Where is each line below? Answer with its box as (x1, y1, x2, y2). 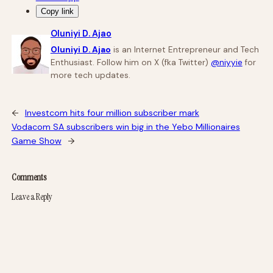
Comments (11, 171, 46, 183)
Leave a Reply (11, 191, 52, 203)
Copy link (40, 6, 74, 16)
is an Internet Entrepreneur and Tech (110, 44, 259, 55)
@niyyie (210, 57, 243, 68)
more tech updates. (50, 70, 130, 80)
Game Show (11, 135, 62, 146)
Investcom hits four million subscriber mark (24, 107, 199, 118)
